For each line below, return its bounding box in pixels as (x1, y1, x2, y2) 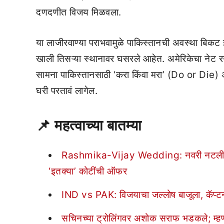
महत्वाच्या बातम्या (54, 116, 142, 134)
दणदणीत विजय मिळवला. (36, 6, 121, 18)
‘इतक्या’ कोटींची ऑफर (48, 165, 127, 177)
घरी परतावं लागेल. (36, 84, 97, 96)
